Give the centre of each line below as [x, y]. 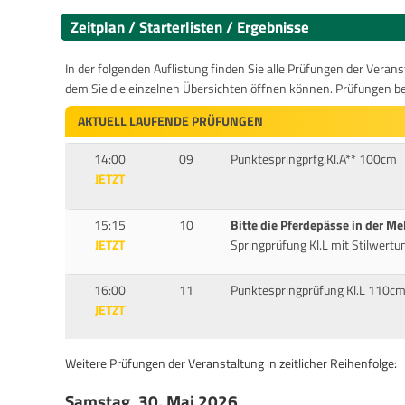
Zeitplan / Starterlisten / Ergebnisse [190, 27]
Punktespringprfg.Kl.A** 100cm [313, 160]
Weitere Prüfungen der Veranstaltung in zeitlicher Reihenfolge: [231, 364]
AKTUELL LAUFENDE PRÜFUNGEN [171, 121]
